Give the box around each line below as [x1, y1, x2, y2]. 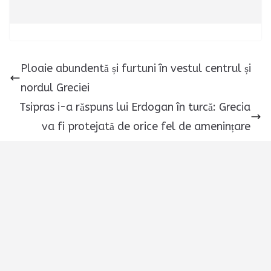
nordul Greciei [21, 81, 90, 95]
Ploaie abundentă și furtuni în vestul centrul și [21, 62, 251, 76]
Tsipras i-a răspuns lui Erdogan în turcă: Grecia [19, 100, 250, 114]
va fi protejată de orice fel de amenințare [42, 120, 250, 134]
